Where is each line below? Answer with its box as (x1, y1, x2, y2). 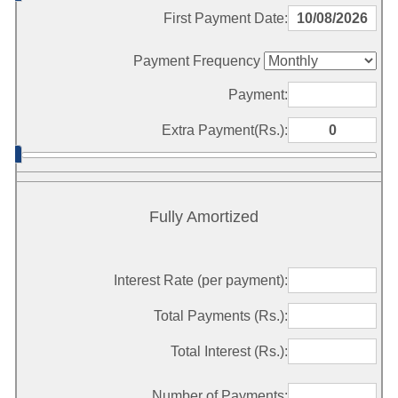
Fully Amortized (148, 208, 259, 227)
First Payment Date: (163, 11, 288, 27)
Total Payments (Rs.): (154, 308, 288, 324)
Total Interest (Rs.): (171, 344, 288, 360)
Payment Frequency (133, 53, 264, 69)
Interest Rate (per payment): (114, 273, 288, 289)
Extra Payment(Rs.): (162, 123, 288, 139)
